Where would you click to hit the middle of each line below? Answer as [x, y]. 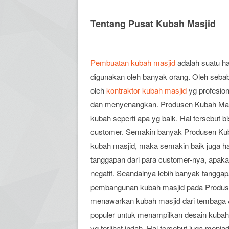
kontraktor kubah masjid [146, 90]
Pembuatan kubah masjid [133, 63]
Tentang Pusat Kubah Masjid [153, 24]
